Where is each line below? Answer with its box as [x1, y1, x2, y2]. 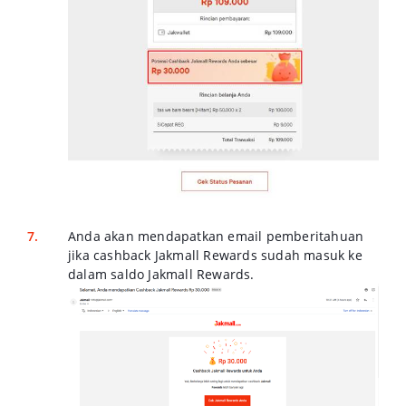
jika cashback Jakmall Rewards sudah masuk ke [68, 246, 362, 265]
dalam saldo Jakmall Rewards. [68, 266, 255, 284]
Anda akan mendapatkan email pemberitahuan [68, 227, 364, 246]
